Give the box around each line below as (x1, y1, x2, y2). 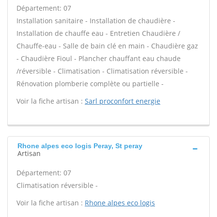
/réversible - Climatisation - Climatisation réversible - (16, 66, 188, 76)
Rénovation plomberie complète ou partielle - (16, 79, 164, 88)
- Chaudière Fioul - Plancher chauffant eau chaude (16, 54, 181, 63)
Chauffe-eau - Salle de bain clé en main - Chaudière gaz (16, 41, 198, 50)
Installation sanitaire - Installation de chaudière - (16, 16, 175, 25)
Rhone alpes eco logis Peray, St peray (17, 142, 142, 150)
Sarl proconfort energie (85, 96, 160, 106)
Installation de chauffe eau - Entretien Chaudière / (16, 29, 180, 38)
